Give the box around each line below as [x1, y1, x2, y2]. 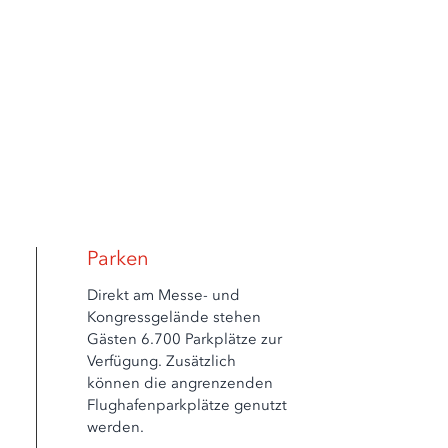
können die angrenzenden [87, 374, 274, 392]
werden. [87, 418, 145, 436]
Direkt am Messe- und [87, 286, 241, 304]
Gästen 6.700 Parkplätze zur [87, 330, 283, 348]
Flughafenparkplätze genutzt [87, 396, 288, 414]
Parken [87, 246, 150, 270]
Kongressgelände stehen [87, 308, 262, 326]
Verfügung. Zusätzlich [87, 352, 237, 370]
